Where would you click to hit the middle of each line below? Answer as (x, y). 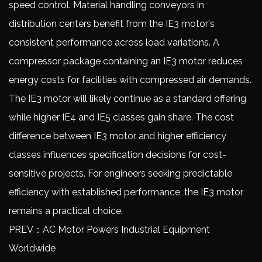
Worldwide (32, 248)
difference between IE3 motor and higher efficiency (118, 136)
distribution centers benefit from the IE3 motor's (112, 24)
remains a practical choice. (66, 211)
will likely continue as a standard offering (158, 99)
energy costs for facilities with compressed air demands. (130, 80)
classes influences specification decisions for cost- (118, 155)
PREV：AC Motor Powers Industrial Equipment (109, 230)
